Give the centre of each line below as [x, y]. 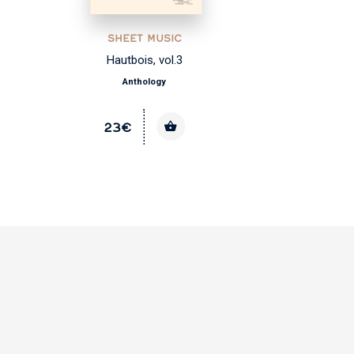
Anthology [145, 81]
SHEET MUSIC [144, 38]
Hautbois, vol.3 [144, 60]
